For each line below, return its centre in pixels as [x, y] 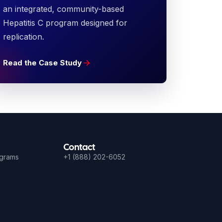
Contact [79, 147]
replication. [23, 37]
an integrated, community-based [63, 9]
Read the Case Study [42, 63]
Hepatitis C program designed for [65, 23]
